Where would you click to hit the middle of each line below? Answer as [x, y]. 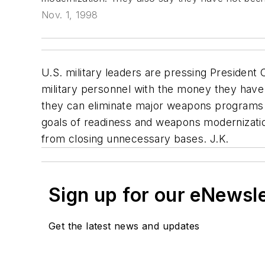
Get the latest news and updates [124, 226]
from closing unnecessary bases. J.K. [135, 139]
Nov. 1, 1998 [70, 15]
